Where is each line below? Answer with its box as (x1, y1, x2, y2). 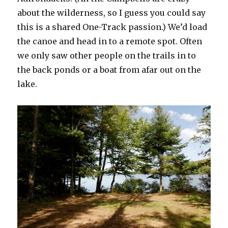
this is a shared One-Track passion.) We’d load (17, 22, 208, 33)
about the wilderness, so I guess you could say (17, 8, 206, 18)
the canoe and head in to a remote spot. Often (17, 36, 203, 47)
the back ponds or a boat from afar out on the (17, 65, 202, 75)
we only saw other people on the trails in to (17, 50, 196, 61)
